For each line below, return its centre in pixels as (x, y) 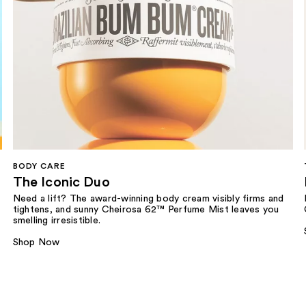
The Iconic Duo (61, 182)
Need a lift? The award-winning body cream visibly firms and (148, 198)
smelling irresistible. (57, 220)
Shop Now (36, 242)
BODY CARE (39, 166)
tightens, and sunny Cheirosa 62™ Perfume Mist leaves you (146, 209)
